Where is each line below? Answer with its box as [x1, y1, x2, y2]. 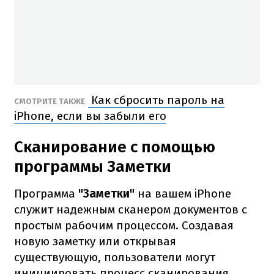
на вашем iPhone [135, 186, 231, 201]
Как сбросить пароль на [88, 92, 224, 107]
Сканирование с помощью [14, 137, 215, 157]
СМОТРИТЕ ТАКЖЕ [14, 96, 85, 106]
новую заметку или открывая [14, 234, 176, 248]
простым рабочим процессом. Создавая [14, 218, 234, 232]
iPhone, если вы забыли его [14, 108, 166, 123]
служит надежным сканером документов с [14, 202, 247, 217]
